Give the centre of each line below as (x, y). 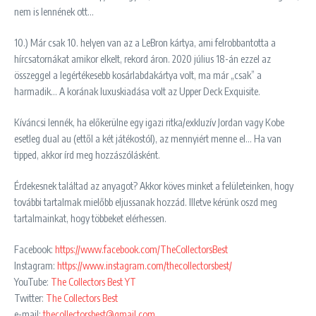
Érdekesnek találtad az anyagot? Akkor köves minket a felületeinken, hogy (154, 186)
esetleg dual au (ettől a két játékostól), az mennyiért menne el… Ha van (148, 138)
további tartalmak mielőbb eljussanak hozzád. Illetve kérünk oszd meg (146, 202)
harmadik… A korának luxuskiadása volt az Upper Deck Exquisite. (137, 91)
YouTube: (32, 281)
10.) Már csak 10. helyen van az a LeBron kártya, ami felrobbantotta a (145, 42)
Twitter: (30, 298)
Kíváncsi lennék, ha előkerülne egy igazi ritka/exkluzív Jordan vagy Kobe (149, 122)
